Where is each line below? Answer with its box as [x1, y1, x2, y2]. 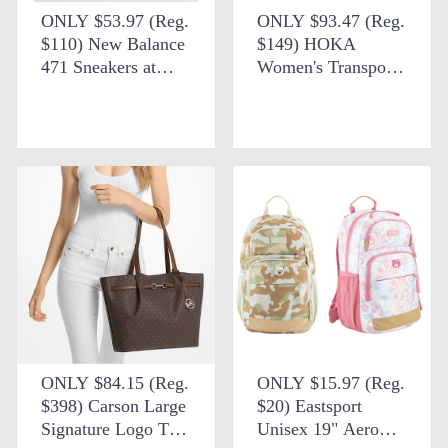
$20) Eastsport [257, 395, 362, 416]
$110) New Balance [41, 33, 185, 54]
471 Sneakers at [41, 56, 156, 77]
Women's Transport [257, 56, 397, 77]
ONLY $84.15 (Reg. [41, 372, 189, 393]
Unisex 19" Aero [257, 418, 379, 439]
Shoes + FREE [257, 79, 364, 100]
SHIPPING [257, 102, 338, 123]
